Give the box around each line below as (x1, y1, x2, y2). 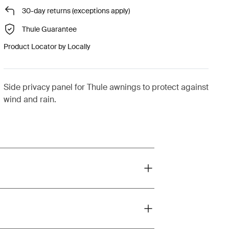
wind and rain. (3, 94, 56, 105)
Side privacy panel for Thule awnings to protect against (3, 82, 209, 93)
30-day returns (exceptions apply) (21, 6, 130, 15)
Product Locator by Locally (3, 42, 90, 51)
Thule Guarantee (21, 24, 77, 34)
